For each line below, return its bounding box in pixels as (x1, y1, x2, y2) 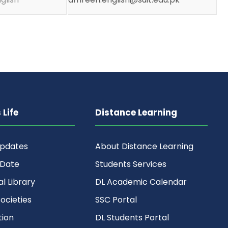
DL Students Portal (95, 212, 169, 223)
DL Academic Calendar (95, 176, 187, 188)
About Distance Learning (95, 140, 194, 152)
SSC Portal (95, 194, 137, 206)
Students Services (95, 158, 167, 170)
